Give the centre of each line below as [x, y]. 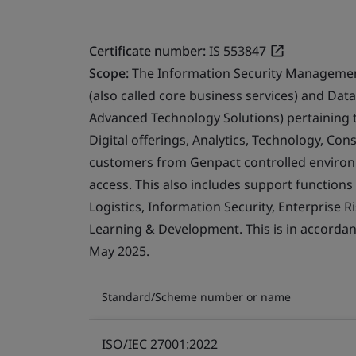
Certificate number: [147, 50]
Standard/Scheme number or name [196, 296]
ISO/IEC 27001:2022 [160, 344]
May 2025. [119, 251]
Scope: [110, 73]
